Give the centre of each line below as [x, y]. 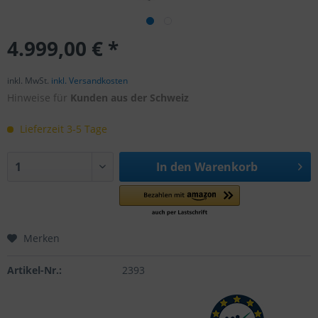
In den [174, 167]
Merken [42, 238]
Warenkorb [226, 167]
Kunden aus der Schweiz [130, 98]
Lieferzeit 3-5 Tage [62, 129]
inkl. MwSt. [29, 81]
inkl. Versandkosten [89, 81]
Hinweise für [39, 98]
